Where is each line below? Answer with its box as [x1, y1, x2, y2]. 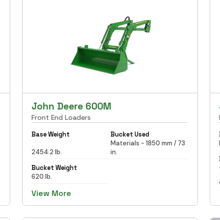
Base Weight [31, 130, 70, 138]
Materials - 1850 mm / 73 [110, 138, 185, 147]
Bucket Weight [31, 163, 78, 172]
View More [31, 188, 72, 198]
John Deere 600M [31, 100, 112, 112]
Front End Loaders [31, 112, 91, 122]
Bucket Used [110, 130, 149, 138]
